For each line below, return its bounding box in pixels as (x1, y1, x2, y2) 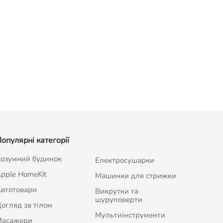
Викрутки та (95, 186, 138, 197)
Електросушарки (95, 155, 154, 166)
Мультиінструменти (95, 210, 165, 221)
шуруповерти (95, 195, 142, 205)
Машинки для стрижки (95, 171, 176, 181)
